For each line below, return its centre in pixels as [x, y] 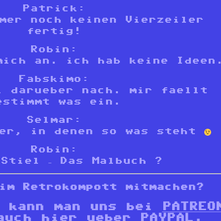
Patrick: [54, 8]
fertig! [54, 30]
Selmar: [54, 119]
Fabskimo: [54, 78]
